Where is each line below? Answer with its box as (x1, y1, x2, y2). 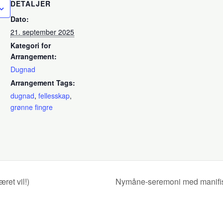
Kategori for (10, 40, 51, 50)
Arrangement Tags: (10, 78, 76, 88)
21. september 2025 (10, 27, 75, 37)
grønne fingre (10, 102, 53, 112)
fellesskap (38, 91, 70, 101)
